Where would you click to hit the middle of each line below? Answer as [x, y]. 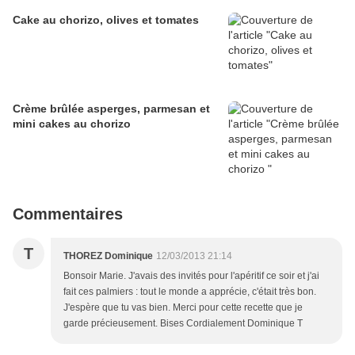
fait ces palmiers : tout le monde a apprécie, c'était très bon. [190, 292]
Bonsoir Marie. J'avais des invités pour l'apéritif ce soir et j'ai [191, 276]
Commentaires [68, 214]
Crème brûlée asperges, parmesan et [111, 109]
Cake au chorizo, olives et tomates [106, 20]
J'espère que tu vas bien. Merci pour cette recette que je [183, 308]
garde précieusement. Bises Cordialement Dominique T [183, 324]
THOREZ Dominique [108, 256]
